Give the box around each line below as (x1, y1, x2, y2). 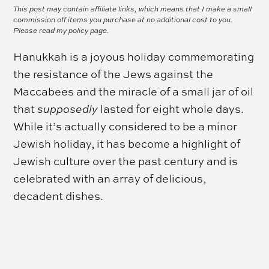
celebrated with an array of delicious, (13, 171, 207, 186)
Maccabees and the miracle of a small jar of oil (13, 84, 254, 99)
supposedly (37, 101, 98, 116)
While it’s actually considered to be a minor (13, 119, 238, 134)
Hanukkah (13, 49, 68, 64)
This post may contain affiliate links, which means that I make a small (13, 4, 252, 14)
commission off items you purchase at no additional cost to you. (13, 15, 233, 25)
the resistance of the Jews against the (13, 67, 214, 82)
